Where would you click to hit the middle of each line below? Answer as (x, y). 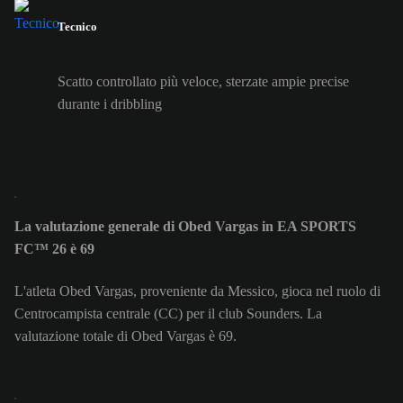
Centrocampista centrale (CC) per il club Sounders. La (168, 313)
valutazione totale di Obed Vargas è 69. (125, 336)
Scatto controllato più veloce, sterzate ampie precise (203, 82)
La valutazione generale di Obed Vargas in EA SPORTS (185, 227)
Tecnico (77, 26)
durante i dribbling (110, 104)
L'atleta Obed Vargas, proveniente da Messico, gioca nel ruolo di (197, 291)
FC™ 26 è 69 (54, 249)
